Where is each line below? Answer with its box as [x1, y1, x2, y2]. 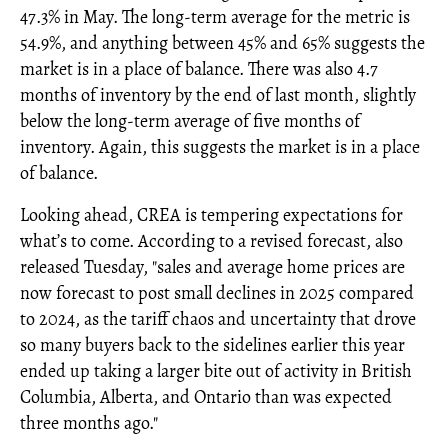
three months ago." [20, 411, 158, 436]
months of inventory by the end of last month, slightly [20, 83, 416, 108]
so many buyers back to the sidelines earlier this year [20, 333, 405, 358]
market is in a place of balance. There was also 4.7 [20, 57, 378, 82]
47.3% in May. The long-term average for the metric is [20, 5, 410, 30]
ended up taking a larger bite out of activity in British [20, 359, 412, 384]
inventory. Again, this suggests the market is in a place [20, 135, 420, 160]
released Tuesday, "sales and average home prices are [20, 255, 405, 280]
